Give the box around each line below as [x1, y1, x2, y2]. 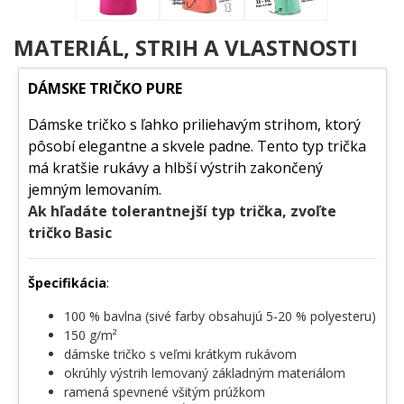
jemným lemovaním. [27, 179, 161, 200]
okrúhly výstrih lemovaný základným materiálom [63, 364, 345, 382]
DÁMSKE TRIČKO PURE [27, 78, 182, 99]
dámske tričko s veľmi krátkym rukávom [63, 345, 297, 363]
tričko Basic [27, 223, 112, 243]
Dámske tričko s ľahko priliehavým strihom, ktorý [27, 115, 361, 135]
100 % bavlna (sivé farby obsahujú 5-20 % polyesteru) [63, 308, 376, 326]
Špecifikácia [27, 274, 106, 292]
